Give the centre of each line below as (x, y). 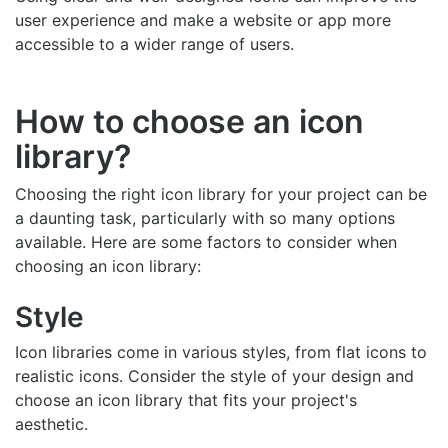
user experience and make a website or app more (203, 20)
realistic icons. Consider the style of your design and (214, 376)
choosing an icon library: (108, 266)
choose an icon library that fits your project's (186, 400)
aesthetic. (51, 424)
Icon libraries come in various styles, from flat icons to (221, 352)
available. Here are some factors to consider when (206, 242)
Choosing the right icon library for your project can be (221, 194)
